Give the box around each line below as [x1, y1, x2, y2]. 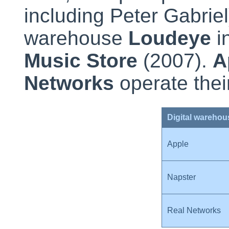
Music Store [24, 49, 138, 72]
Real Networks [167, 205, 221, 215]
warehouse [24, 27, 128, 49]
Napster [167, 172, 196, 181]
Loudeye [128, 27, 211, 49]
